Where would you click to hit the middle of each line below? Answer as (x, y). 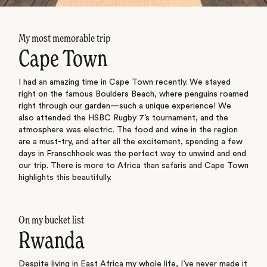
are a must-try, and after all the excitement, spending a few (130, 142)
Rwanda (51, 242)
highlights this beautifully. (65, 177)
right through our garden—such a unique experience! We (125, 106)
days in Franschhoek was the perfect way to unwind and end (132, 153)
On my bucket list (51, 221)
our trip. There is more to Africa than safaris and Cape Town (133, 165)
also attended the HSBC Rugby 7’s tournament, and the (123, 118)
